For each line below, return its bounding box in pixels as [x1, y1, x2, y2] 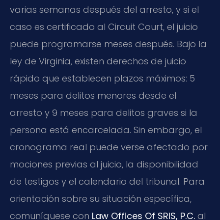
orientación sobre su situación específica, [10, 192, 192, 205]
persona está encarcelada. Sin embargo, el [10, 124, 202, 137]
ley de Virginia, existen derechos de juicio [10, 55, 186, 68]
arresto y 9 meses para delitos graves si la [10, 107, 197, 119]
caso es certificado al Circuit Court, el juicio [10, 21, 198, 33]
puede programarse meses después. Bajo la [10, 38, 207, 51]
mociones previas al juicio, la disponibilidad [10, 158, 198, 171]
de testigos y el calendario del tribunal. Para [10, 175, 205, 188]
